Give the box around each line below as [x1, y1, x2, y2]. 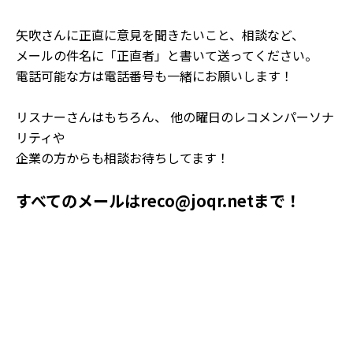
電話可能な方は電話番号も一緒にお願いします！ [16, 66, 293, 85]
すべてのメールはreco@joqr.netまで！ [16, 189, 301, 212]
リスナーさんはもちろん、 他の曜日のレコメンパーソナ [16, 107, 334, 126]
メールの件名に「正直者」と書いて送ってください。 [16, 46, 318, 65]
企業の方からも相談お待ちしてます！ [16, 148, 229, 167]
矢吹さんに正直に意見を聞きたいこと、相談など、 [16, 25, 304, 44]
